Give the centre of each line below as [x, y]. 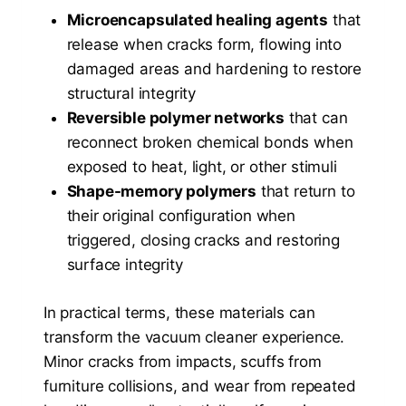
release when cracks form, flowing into [204, 45]
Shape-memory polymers [161, 192]
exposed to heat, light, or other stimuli [202, 167]
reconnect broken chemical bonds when [210, 143]
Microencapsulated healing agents [198, 20]
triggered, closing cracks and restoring [203, 241]
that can [316, 118]
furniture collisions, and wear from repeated [200, 386]
